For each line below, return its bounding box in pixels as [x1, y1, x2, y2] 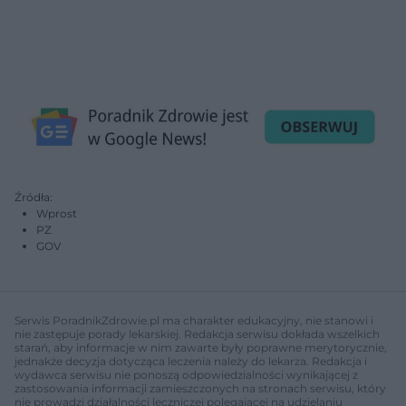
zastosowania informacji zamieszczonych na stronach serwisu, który [14, 381, 386, 395]
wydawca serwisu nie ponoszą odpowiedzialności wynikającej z [14, 367, 358, 382]
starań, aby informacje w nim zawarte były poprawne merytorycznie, [14, 340, 387, 354]
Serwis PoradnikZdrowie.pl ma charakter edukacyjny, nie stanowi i [14, 313, 373, 327]
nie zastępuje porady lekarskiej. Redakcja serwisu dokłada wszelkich [14, 326, 380, 341]
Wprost [36, 206, 77, 220]
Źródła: [14, 189, 53, 204]
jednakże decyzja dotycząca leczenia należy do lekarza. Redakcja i [14, 353, 367, 368]
